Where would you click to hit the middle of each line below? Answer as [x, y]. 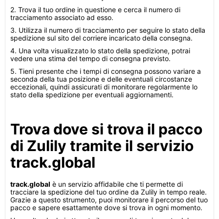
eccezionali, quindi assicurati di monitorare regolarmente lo [104, 87]
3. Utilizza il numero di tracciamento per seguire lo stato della [108, 30]
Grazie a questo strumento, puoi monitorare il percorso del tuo [109, 200]
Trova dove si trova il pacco [106, 129]
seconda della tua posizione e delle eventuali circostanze [101, 79]
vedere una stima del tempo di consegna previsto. [90, 58]
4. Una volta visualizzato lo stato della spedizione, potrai [100, 51]
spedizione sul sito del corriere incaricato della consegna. [101, 38]
